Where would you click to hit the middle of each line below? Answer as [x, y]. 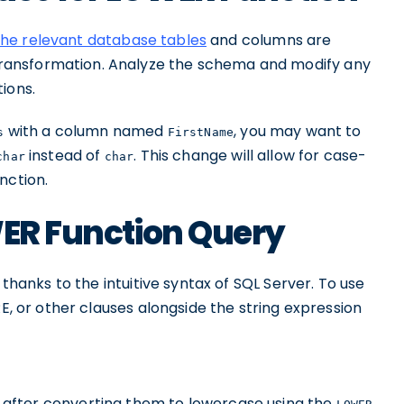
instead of [64, 156]
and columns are [269, 40]
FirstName [201, 132]
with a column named [86, 131]
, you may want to [298, 131]
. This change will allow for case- [250, 156]
